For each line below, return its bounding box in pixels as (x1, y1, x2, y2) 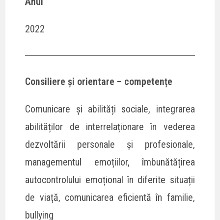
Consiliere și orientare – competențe (25, 75, 173, 87)
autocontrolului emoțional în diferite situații (25, 173, 195, 186)
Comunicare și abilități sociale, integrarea (25, 103, 195, 115)
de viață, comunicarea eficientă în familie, (25, 191, 195, 203)
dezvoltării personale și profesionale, (25, 138, 195, 150)
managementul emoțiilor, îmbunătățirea (25, 156, 195, 168)
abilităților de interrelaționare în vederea (25, 120, 195, 133)
